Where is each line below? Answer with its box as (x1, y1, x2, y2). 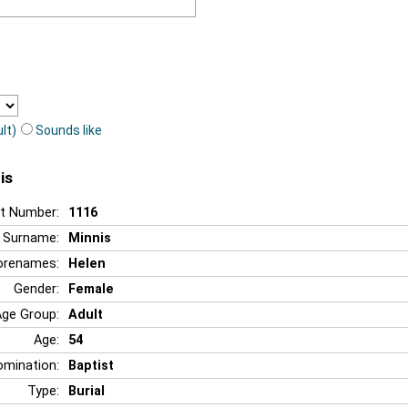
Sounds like (36, 122, 102, 138)
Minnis (68, 229, 111, 246)
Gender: (14, 280, 59, 297)
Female (68, 280, 114, 297)
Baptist (68, 357, 114, 373)
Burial (68, 382, 105, 399)
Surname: (3, 229, 59, 246)
